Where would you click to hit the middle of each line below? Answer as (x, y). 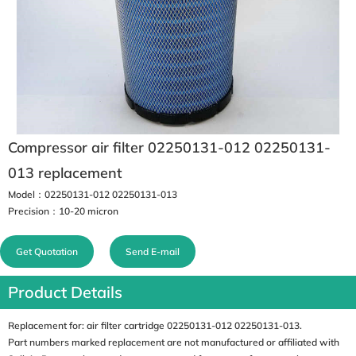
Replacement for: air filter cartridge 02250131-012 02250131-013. (155, 326)
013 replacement (65, 173)
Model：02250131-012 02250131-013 (93, 195)
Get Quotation (47, 252)
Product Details (65, 292)
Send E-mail (153, 252)
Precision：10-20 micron (63, 211)
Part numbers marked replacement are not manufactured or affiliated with (174, 342)
